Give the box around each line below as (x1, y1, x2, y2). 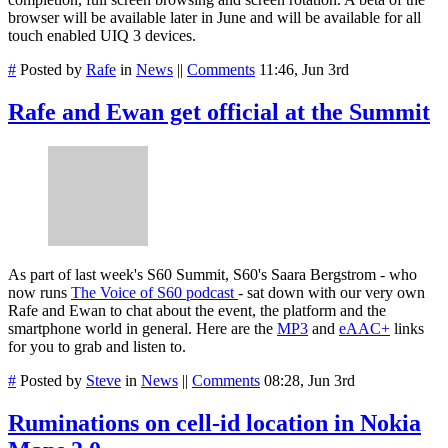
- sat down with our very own (238, 284, 425, 301)
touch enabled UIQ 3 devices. (8, 27, 196, 45)
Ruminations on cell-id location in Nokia (8, 409, 421, 436)
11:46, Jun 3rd (259, 61, 349, 79)
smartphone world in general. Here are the (8, 320, 277, 337)
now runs (8, 284, 71, 301)
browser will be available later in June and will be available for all (8, 9, 421, 27)
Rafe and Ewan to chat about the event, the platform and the (8, 302, 386, 319)
